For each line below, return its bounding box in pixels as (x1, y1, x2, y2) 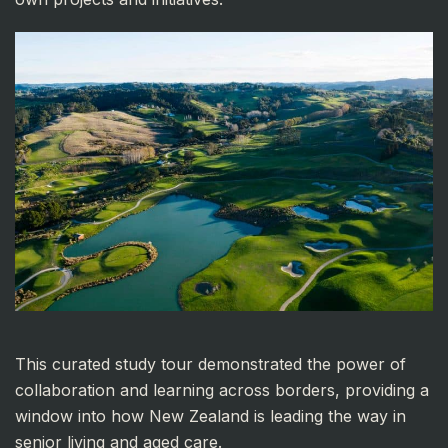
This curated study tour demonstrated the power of (15, 353, 406, 374)
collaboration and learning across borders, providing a (15, 379, 429, 400)
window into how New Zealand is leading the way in (15, 405, 406, 426)
